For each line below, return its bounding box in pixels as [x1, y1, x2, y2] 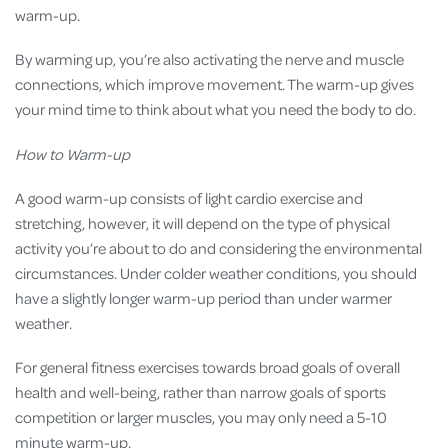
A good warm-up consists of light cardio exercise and [15, 187, 363, 208]
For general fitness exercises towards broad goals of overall [15, 357, 400, 378]
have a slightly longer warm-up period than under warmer [15, 287, 392, 308]
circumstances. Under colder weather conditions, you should [15, 262, 417, 283]
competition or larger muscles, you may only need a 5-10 [15, 407, 387, 428]
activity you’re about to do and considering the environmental [15, 237, 422, 258]
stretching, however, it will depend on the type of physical [15, 212, 390, 233]
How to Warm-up [15, 143, 130, 164]
